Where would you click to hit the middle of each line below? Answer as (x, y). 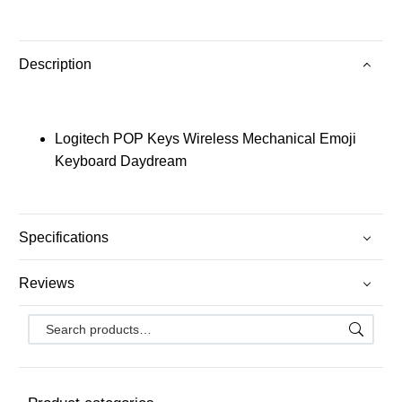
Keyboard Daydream (121, 162)
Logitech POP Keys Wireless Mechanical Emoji (205, 139)
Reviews (47, 283)
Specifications (64, 237)
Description (55, 64)
